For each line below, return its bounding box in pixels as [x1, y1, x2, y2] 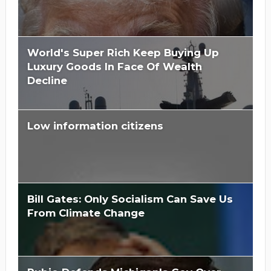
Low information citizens [27, 119, 163, 132]
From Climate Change [27, 206, 145, 219]
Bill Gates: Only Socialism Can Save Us [27, 192, 233, 205]
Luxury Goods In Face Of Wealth [27, 60, 202, 73]
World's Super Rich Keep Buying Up [27, 46, 219, 59]
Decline [27, 74, 67, 87]
